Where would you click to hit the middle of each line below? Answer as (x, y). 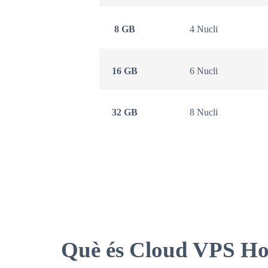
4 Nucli (204, 29)
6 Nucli (204, 71)
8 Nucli (204, 112)
